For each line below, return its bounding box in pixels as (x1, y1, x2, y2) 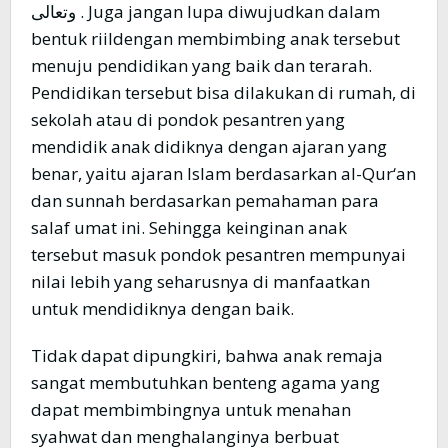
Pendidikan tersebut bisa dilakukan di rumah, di (31, 81, 416, 105)
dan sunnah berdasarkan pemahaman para (31, 189, 379, 213)
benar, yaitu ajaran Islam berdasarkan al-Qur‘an (31, 162, 416, 186)
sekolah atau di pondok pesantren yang (31, 108, 345, 132)
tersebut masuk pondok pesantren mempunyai (31, 243, 406, 267)
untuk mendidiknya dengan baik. (31, 297, 294, 321)
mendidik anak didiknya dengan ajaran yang (31, 135, 387, 159)
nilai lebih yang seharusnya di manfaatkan (31, 270, 370, 294)
